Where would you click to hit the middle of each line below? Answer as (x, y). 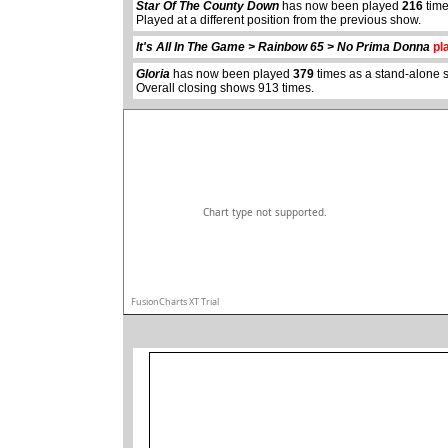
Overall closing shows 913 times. (225, 88)
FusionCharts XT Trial (175, 301)
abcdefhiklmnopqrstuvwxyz (84, 8)
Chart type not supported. (265, 212)
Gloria (153, 74)
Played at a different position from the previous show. (279, 20)
